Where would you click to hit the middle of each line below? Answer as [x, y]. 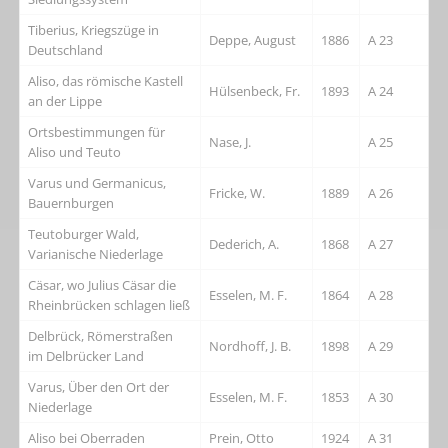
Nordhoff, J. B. [250, 345]
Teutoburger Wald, [84, 233]
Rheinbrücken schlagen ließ [109, 304]
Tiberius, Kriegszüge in [94, 29]
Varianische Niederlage [96, 253]
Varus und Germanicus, [97, 182]
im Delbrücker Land [86, 355]
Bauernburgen [71, 202]
